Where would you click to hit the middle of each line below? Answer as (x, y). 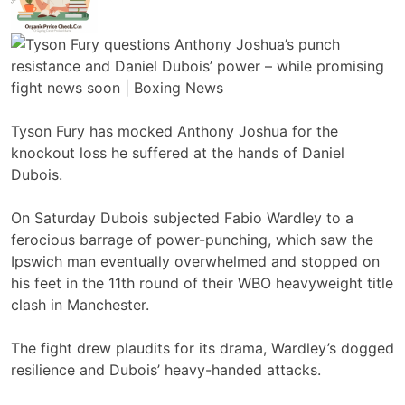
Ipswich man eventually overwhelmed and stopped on (195, 261)
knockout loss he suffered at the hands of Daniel (178, 153)
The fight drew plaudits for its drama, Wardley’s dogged (202, 348)
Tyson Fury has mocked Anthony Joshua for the (174, 131)
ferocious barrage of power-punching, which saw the (192, 240)
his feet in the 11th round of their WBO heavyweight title (202, 283)
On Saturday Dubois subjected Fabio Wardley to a (182, 218)
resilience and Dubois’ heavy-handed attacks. (166, 370)
